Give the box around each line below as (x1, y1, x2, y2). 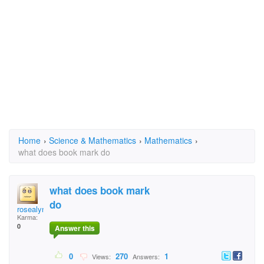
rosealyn (17, 203, 46, 214)
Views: (88, 252, 113, 262)
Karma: (17, 212, 38, 222)
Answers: (131, 252, 161, 262)
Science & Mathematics (49, 134, 136, 146)
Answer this (54, 223, 95, 234)
